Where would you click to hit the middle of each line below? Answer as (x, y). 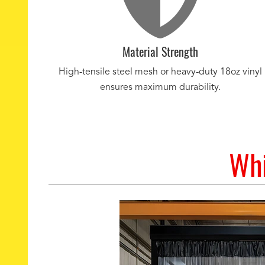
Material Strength (160, 51)
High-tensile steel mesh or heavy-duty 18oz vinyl (160, 72)
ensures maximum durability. (160, 88)
